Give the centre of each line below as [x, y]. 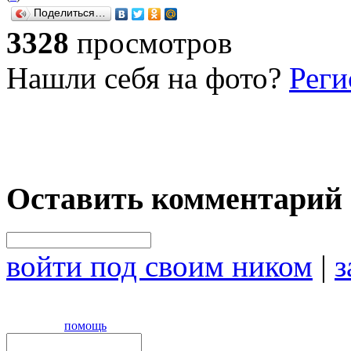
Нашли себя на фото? [148, 78]
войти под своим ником [159, 266]
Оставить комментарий [174, 199]
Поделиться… [70, 13]
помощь [85, 326]
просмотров [154, 42]
